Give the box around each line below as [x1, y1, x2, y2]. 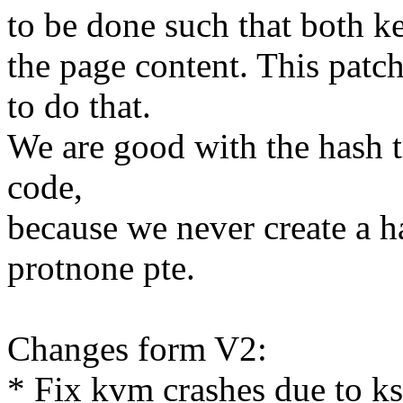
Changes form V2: [7, 329, 267, 369]
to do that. [7, 86, 151, 126]
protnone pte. [7, 248, 195, 288]
